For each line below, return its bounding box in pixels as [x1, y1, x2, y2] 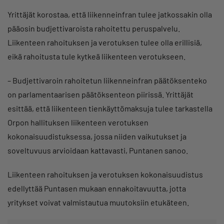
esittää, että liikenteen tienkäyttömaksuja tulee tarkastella [7, 103, 212, 113]
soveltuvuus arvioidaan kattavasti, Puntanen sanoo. [7, 145, 188, 155]
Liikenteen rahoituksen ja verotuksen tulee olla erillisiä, [7, 37, 202, 47]
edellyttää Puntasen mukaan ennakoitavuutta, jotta [7, 183, 186, 193]
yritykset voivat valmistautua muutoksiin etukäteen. [7, 197, 189, 207]
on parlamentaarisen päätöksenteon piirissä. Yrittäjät [7, 89, 193, 99]
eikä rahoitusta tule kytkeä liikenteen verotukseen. [7, 51, 185, 61]
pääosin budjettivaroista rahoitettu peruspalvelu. [7, 23, 180, 33]
